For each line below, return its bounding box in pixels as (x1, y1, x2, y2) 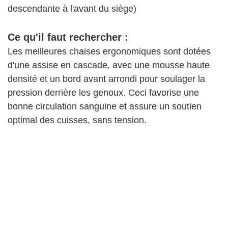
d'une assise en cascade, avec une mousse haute (8, 60, 210, 71)
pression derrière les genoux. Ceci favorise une (8, 88, 199, 98)
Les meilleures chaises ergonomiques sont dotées (8, 46, 211, 57)
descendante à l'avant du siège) (8, 4, 136, 14)
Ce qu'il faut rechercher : (8, 32, 128, 43)
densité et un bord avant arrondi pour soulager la (8, 74, 205, 84)
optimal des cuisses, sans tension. (8, 115, 147, 126)
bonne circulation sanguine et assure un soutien (8, 101, 202, 112)
